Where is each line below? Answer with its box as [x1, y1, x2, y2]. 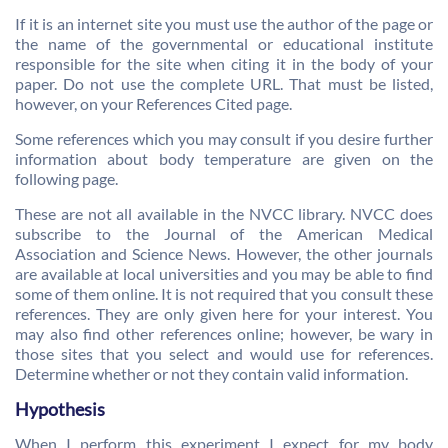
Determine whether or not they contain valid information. [15, 364, 408, 383]
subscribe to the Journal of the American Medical [15, 224, 433, 243]
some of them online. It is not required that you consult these [15, 284, 433, 303]
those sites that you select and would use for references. [15, 344, 433, 363]
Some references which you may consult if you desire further [15, 129, 433, 148]
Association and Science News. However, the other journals [15, 244, 433, 263]
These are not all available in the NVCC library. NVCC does [15, 204, 433, 223]
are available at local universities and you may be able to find [15, 264, 433, 283]
